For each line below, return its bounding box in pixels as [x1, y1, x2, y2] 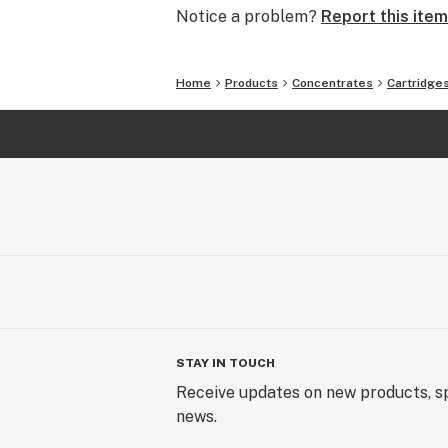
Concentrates [292, 76, 373, 90]
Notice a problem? [176, 7, 317, 26]
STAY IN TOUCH [176, 356, 275, 370]
